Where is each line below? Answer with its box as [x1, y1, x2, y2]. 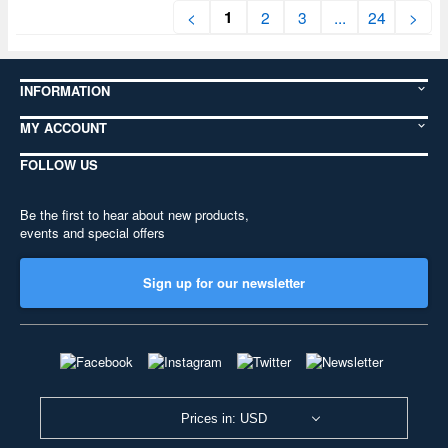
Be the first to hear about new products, [20, 205, 249, 224]
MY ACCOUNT [20, 118, 107, 137]
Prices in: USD [181, 410, 267, 426]
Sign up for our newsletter [143, 273, 305, 292]
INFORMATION [20, 81, 110, 100]
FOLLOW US [20, 155, 98, 174]
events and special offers [20, 223, 165, 242]
